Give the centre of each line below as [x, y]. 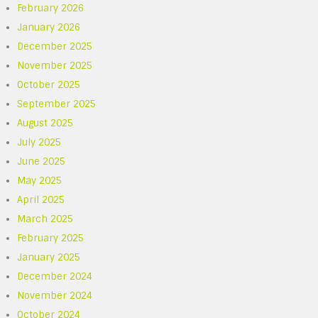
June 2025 [42, 161]
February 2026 [51, 8]
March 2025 [45, 219]
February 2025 [51, 238]
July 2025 [39, 142]
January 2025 [49, 257]
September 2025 [57, 104]
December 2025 [55, 46]
